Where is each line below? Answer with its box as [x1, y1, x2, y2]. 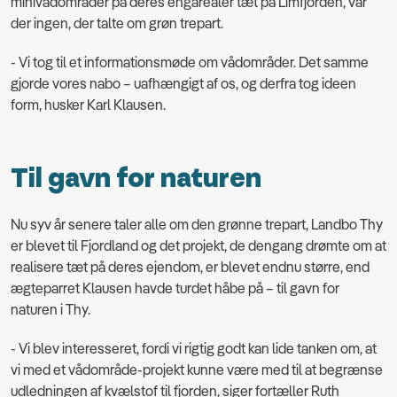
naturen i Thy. [11, 300, 90, 319]
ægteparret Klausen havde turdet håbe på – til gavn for [11, 279, 339, 298]
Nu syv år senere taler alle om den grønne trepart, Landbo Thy [11, 215, 383, 234]
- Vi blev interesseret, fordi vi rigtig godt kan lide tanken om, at [11, 339, 377, 358]
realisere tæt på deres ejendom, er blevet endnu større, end [11, 258, 370, 276]
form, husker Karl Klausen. [11, 96, 166, 113]
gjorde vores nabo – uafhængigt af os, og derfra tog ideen [11, 74, 356, 92]
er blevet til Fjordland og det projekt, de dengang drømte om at [11, 237, 386, 255]
